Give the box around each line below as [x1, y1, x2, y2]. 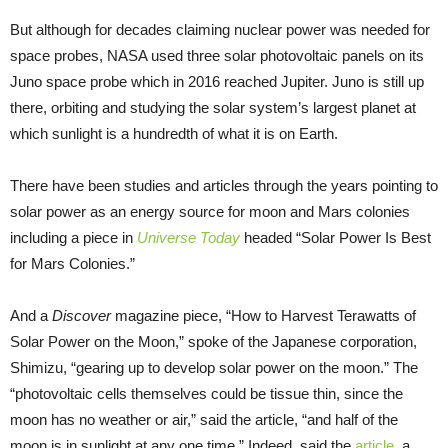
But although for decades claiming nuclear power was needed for [10, 21, 430, 39]
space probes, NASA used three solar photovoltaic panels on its [10, 47, 424, 65]
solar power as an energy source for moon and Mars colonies [10, 203, 410, 221]
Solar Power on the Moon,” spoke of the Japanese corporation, [10, 333, 417, 351]
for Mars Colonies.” [10, 255, 135, 273]
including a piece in [10, 229, 137, 247]
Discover [52, 307, 115, 325]
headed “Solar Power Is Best [244, 229, 431, 247]
